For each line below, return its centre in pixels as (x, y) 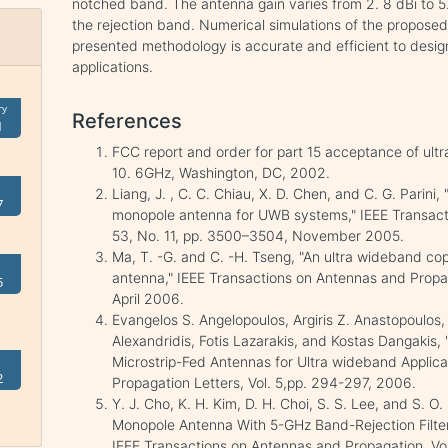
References (127, 121)
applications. (113, 67)
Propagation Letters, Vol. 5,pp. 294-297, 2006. (264, 383)
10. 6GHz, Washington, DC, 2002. (221, 173)
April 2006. (148, 299)
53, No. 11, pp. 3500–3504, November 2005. (258, 236)
